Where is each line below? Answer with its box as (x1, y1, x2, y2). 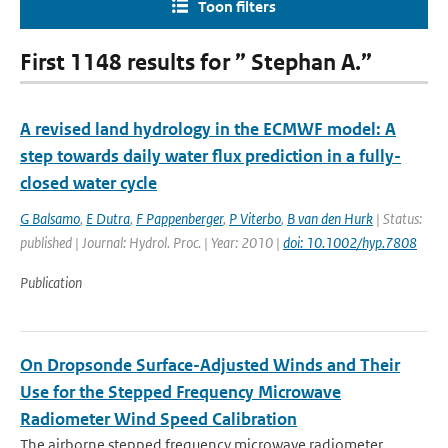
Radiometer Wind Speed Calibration (20, 408, 297, 430)
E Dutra (86, 209, 130, 228)
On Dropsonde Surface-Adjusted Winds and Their (20, 354, 400, 376)
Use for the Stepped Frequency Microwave (20, 381, 341, 403)
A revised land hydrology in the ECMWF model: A (20, 118, 396, 140)
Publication (20, 273, 82, 292)
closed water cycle (20, 172, 157, 194)
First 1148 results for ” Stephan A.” (20, 49, 372, 76)
